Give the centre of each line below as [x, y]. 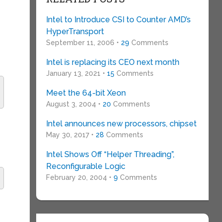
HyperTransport [75, 31]
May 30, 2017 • [71, 135]
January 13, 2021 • [76, 73]
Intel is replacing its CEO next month [112, 62]
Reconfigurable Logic [85, 166]
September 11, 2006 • [83, 43]
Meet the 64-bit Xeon [86, 93]
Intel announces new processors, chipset [121, 124]
